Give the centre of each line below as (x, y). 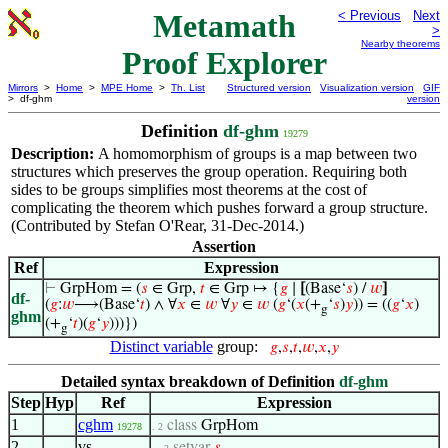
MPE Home (127, 87)
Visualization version (367, 87)
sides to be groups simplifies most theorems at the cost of (189, 189)
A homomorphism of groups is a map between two (257, 153)
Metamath (224, 26)
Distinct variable (161, 346)
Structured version (269, 87)
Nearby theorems (400, 43)
